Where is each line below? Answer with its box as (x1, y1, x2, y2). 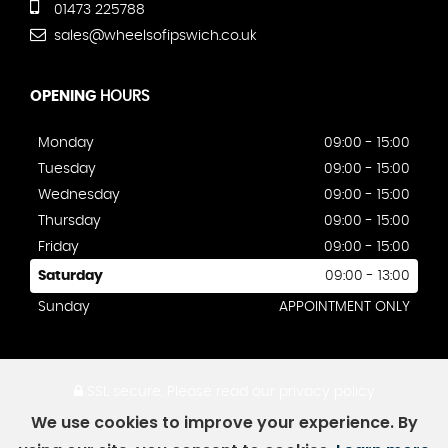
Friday (38, 240, 79, 255)
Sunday (38, 300, 90, 315)
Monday (38, 136, 94, 151)
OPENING (30, 89, 96, 105)
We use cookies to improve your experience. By (30, 411, 418, 434)
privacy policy (278, 385, 375, 400)
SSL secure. (82, 385, 163, 400)
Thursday (38, 214, 101, 229)
